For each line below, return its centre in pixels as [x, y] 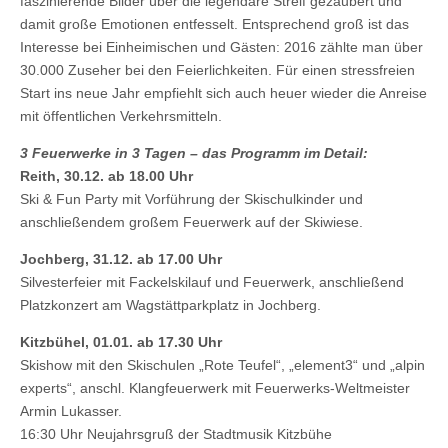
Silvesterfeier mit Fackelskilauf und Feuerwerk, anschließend [212, 282]
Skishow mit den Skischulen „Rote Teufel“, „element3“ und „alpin [222, 365]
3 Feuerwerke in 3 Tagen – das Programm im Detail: [194, 153]
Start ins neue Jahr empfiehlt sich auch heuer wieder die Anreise [223, 93]
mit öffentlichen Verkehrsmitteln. [121, 116]
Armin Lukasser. [71, 411]
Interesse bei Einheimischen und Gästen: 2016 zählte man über [221, 47]
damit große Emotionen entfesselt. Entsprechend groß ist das [214, 24]
